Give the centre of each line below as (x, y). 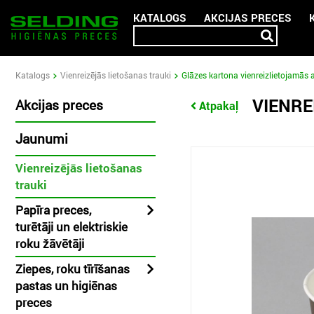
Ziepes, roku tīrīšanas (73, 269)
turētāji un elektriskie (71, 227)
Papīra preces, (53, 210)
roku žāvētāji (50, 244)
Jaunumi (42, 138)
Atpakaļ (219, 105)
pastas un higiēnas (66, 286)
